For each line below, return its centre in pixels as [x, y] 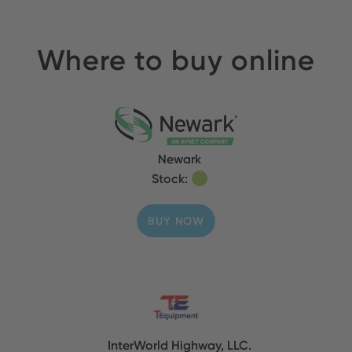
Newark [180, 158]
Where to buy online [176, 59]
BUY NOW [176, 220]
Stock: [170, 178]
